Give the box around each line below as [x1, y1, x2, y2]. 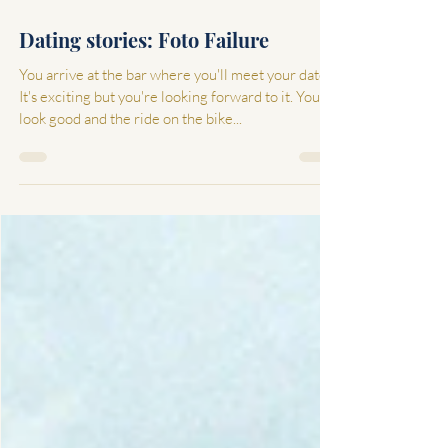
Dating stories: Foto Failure [19, 114, 269, 141]
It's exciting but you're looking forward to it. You [19, 175, 320, 194]
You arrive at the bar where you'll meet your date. [19, 153, 330, 172]
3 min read [98, 71, 152, 87]
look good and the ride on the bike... [19, 197, 242, 216]
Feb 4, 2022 [19, 71, 80, 87]
